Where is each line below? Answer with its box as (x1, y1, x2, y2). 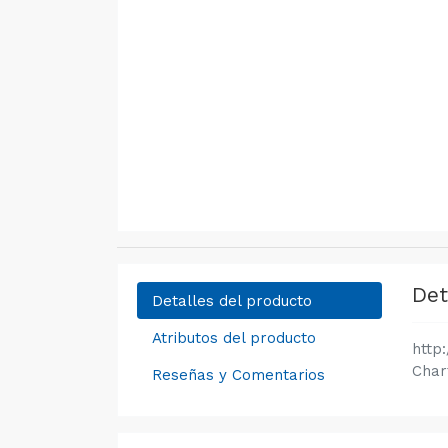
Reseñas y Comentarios (151, 365, 325, 384)
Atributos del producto (151, 328, 316, 347)
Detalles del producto (151, 291, 312, 310)
